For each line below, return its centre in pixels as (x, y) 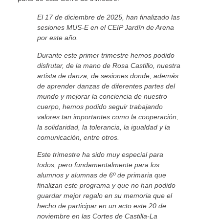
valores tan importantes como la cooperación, (108, 117)
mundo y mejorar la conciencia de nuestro (102, 96)
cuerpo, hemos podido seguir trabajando (100, 106)
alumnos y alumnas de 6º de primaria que (101, 175)
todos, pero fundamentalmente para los (98, 165)
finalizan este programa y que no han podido (106, 186)
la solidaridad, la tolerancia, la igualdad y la (103, 127)
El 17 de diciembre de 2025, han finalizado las (108, 17)
